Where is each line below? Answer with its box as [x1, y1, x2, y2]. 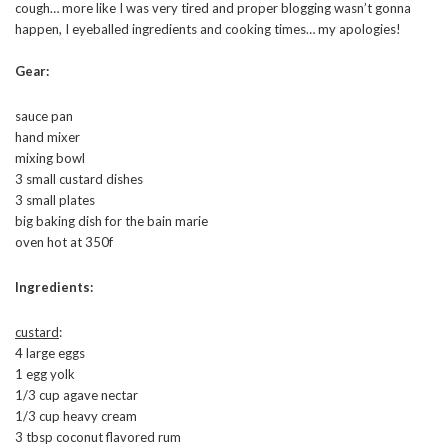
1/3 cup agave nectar [15, 386, 138, 403]
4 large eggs [15, 344, 85, 361]
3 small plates [15, 191, 95, 208]
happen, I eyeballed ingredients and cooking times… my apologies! [15, 20, 401, 37]
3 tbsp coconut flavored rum [15, 428, 181, 445]
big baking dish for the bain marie [15, 212, 208, 229]
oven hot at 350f [15, 233, 113, 250]
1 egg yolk [15, 365, 75, 382]
